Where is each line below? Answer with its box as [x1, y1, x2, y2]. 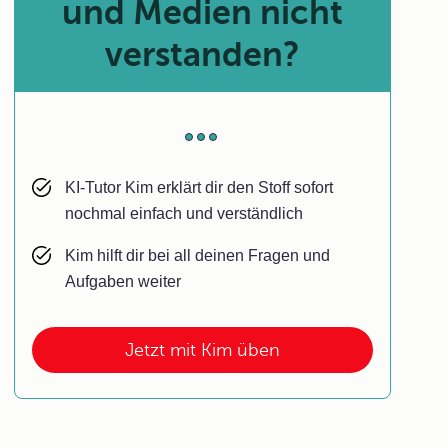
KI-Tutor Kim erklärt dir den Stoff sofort [65, 179, 334, 196]
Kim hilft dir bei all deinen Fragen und [65, 247, 331, 264]
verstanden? [105, 35, 301, 74]
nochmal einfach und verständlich [65, 205, 304, 222]
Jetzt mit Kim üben [125, 340, 281, 360]
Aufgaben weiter [65, 273, 182, 290]
